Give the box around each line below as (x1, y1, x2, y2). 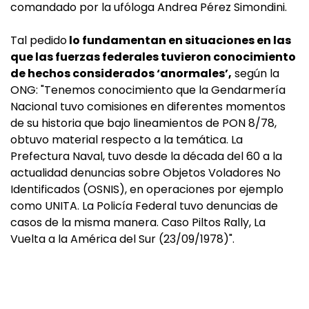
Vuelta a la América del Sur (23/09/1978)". (10, 231, 235, 248)
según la (232, 66, 279, 82)
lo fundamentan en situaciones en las (67, 32, 291, 49)
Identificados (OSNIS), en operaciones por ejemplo (10, 181, 283, 198)
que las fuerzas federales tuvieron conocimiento (10, 49, 296, 66)
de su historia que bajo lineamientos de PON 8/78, (10, 115, 277, 132)
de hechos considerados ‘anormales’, (10, 66, 232, 82)
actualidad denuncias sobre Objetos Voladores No (10, 165, 281, 181)
